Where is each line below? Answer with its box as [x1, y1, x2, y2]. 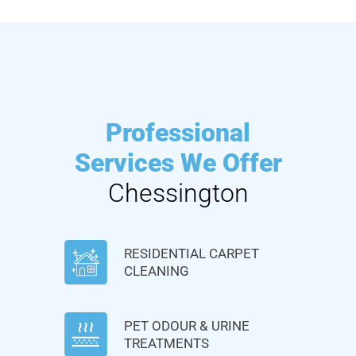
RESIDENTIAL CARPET [124, 246, 259, 262]
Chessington [107, 178, 249, 209]
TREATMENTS [124, 335, 209, 352]
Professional [106, 118, 250, 149]
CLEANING [124, 263, 189, 280]
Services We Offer [74, 148, 282, 179]
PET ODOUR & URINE [124, 318, 250, 335]
